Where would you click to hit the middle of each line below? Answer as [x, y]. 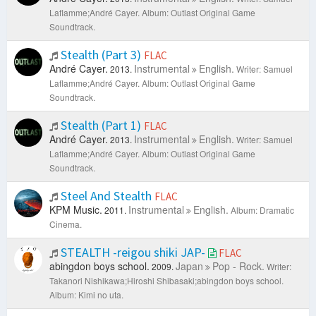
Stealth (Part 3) [101, 55]
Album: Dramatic [262, 210]
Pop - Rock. [238, 266]
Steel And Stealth [106, 196]
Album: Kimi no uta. [86, 295]
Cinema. [66, 224]
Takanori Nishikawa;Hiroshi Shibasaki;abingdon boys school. [166, 281]
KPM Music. [76, 210]
